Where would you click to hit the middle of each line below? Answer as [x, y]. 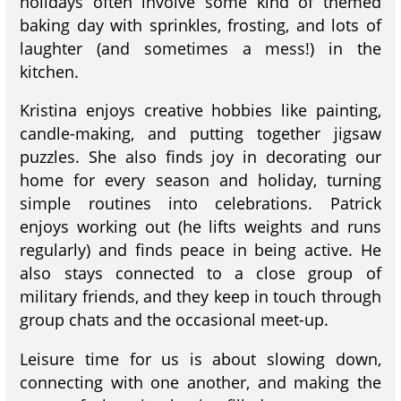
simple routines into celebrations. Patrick [200, 204]
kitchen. [50, 71]
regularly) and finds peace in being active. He [200, 250]
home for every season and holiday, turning [200, 180]
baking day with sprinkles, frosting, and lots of [200, 25]
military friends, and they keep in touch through [200, 297]
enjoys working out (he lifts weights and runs [200, 227]
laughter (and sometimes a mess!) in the [200, 48]
